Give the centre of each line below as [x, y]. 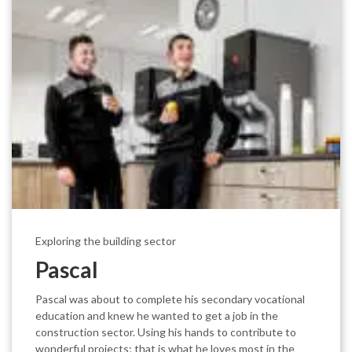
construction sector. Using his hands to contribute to [166, 332]
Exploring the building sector [106, 241]
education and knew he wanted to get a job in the [157, 316]
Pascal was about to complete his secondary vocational [170, 299]
